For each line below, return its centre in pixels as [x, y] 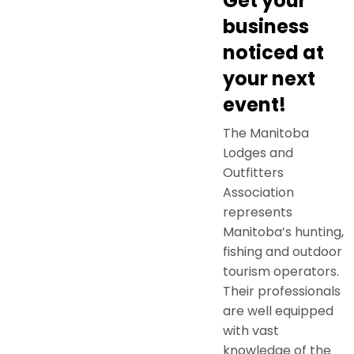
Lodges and [258, 153]
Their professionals [282, 291]
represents [258, 212]
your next [269, 78]
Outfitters [253, 172]
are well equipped [278, 311]
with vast [251, 330]
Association [258, 192]
